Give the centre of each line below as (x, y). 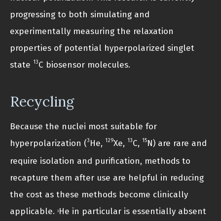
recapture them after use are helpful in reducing (107, 178)
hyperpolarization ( (48, 143)
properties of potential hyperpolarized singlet (102, 48)
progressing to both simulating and (80, 15)
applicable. (34, 211)
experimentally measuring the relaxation (92, 32)
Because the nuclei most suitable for (83, 126)
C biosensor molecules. (84, 65)
